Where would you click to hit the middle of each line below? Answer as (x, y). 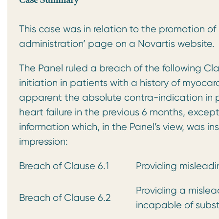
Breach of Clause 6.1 (64, 166)
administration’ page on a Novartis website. (118, 44)
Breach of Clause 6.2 (65, 198)
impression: (45, 142)
